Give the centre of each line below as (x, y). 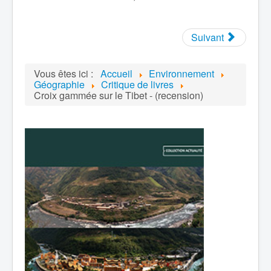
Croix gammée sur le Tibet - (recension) (119, 95)
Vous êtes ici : (66, 73)
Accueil (116, 73)
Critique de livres (137, 84)
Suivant (207, 37)
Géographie (59, 84)
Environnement (181, 73)
